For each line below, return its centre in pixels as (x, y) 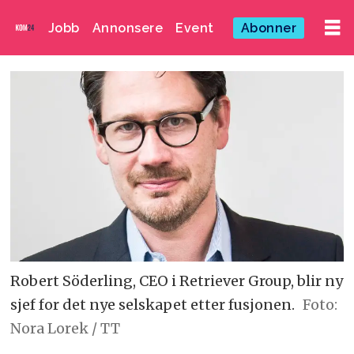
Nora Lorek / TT (66, 328)
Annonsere (128, 28)
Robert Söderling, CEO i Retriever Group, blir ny (177, 281)
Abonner (269, 28)
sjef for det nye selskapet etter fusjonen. (153, 304)
